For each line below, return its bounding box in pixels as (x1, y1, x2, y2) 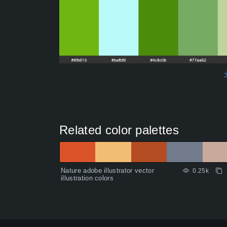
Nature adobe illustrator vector (61, 167, 154, 175)
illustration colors (61, 174, 114, 182)
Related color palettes (59, 123, 179, 137)
